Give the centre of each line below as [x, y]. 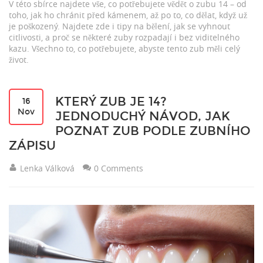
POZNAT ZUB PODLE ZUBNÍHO [153, 131]
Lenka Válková [47, 168]
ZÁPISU [32, 146]
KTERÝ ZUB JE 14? [111, 102]
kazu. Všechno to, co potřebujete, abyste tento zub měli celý [124, 48]
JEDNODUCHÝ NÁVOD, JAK [143, 116]
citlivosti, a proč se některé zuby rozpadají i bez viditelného [124, 37]
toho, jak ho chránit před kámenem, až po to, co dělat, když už [128, 15]
